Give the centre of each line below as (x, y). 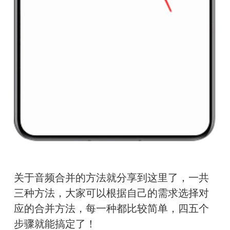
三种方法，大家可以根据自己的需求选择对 (111, 193)
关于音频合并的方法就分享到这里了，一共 (111, 178)
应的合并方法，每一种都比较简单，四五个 (111, 209)
